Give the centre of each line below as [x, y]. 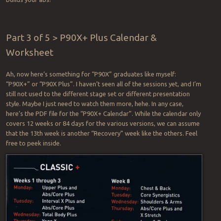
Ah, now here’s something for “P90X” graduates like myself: [91, 74]
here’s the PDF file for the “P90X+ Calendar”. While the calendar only [103, 114]
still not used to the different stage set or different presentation [98, 94]
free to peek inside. [33, 143]
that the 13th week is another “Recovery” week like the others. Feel [101, 133]
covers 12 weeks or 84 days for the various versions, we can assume [103, 124]
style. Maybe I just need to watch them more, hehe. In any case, [94, 104]
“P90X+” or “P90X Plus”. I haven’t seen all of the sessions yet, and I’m [103, 84]
